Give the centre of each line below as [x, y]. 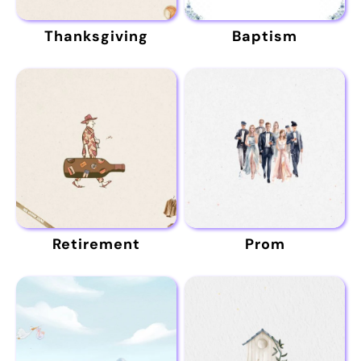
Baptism [265, 37]
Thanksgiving [96, 37]
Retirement [96, 245]
